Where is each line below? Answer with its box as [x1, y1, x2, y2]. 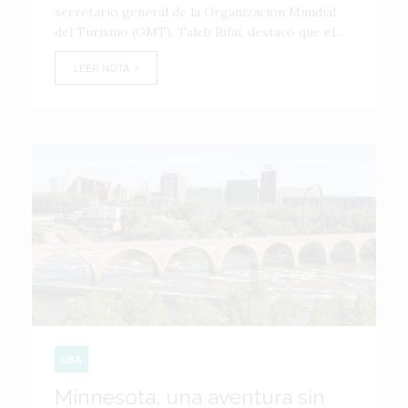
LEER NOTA [74, 60, 135, 75]
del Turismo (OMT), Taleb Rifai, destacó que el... [55, 24, 343, 40]
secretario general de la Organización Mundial [55, 4, 336, 20]
